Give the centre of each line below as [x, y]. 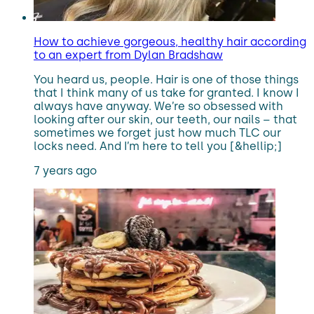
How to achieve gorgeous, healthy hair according [170, 42]
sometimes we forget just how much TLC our [157, 133]
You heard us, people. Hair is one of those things [166, 80]
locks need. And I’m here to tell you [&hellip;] [158, 146]
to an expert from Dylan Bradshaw [128, 55]
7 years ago [65, 171]
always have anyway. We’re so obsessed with [158, 106]
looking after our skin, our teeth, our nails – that [165, 120]
